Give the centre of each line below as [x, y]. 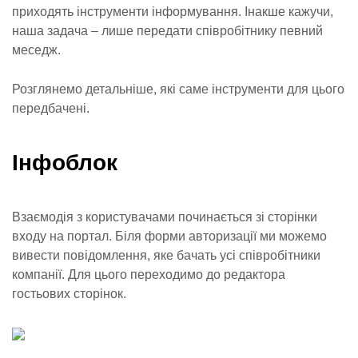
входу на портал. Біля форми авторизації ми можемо [169, 236]
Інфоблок [65, 163]
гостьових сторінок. [69, 294]
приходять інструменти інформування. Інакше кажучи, [173, 12]
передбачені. [51, 108]
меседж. [36, 50]
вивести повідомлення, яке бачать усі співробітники [166, 255]
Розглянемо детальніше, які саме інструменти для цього [178, 89]
